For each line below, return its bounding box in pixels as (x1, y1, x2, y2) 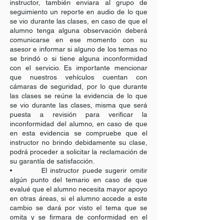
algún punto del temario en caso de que (10, 176, 147, 184)
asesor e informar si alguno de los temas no (10, 45, 147, 53)
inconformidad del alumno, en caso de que (10, 120, 147, 128)
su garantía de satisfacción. (10, 157, 95, 165)
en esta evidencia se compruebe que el (10, 129, 147, 137)
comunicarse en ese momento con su (10, 36, 147, 44)
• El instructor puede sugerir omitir (10, 166, 147, 174)
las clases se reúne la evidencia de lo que (10, 92, 147, 100)
